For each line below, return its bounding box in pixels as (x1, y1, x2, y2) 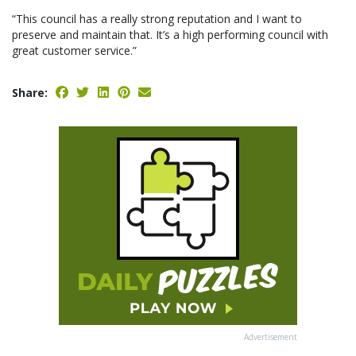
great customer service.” (12, 43, 137, 59)
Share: (12, 85, 48, 101)
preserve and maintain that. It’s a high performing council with (12, 27, 328, 43)
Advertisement (244, 331, 297, 343)
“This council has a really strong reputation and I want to (12, 11, 302, 27)
